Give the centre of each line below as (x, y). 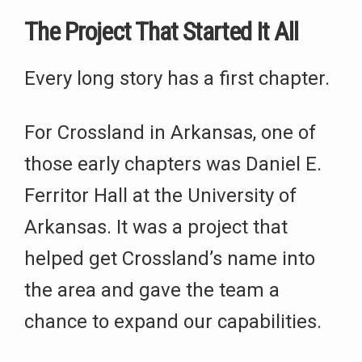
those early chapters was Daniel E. (173, 164)
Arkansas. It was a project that (156, 227)
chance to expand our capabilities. (173, 322)
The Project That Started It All (161, 32)
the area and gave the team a (152, 290)
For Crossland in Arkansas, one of (170, 133)
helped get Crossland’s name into (170, 259)
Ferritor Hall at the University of (160, 196)
